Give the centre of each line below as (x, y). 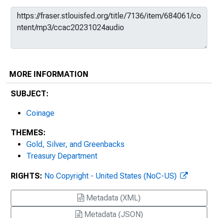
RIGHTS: (27, 176)
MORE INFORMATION (49, 74)
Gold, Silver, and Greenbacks (75, 144)
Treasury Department (62, 156)
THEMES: (28, 133)
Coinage (40, 113)
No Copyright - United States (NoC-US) (111, 176)
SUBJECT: (30, 94)
